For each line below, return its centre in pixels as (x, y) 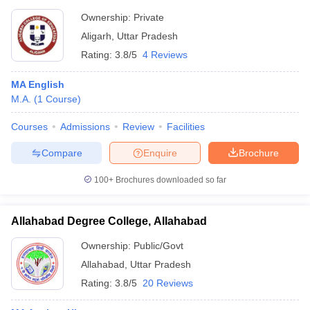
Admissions (85, 127)
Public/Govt (158, 246)
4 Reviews (165, 55)
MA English (38, 84)
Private (149, 17)
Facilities (186, 127)
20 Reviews (168, 283)
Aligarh (96, 36)
